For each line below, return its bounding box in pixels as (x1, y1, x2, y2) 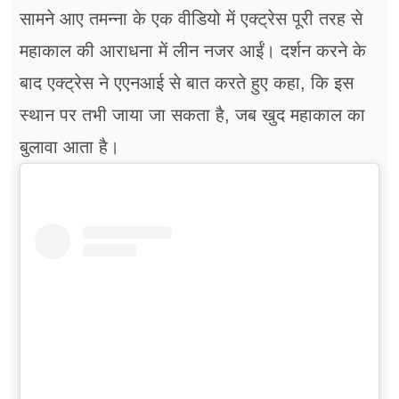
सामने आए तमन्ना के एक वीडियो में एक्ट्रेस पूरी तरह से (20, 9, 362, 29)
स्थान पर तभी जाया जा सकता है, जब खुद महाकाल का (20, 105, 365, 126)
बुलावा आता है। (20, 137, 119, 158)
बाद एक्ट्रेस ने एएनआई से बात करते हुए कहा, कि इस (20, 73, 354, 94)
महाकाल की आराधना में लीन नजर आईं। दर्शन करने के (20, 41, 366, 61)
